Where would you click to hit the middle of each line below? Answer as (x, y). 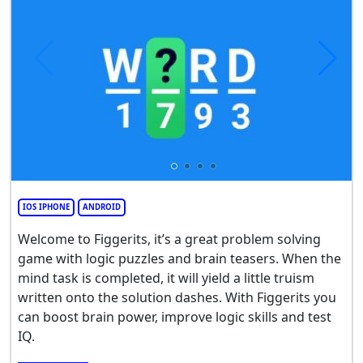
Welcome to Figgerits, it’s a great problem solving (169, 239)
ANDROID (102, 207)
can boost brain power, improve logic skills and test (175, 317)
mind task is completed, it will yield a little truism (166, 278)
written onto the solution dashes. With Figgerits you (177, 298)
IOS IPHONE (46, 207)
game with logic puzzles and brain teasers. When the (179, 259)
